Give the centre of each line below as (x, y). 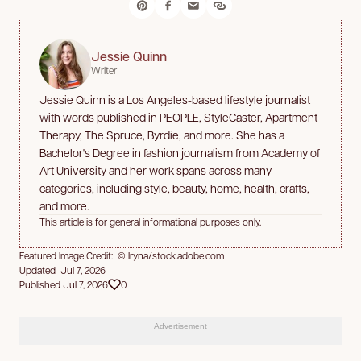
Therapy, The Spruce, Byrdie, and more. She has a (162, 134)
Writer (104, 71)
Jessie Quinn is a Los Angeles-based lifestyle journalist (175, 99)
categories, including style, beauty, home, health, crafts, (174, 187)
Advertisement (180, 326)
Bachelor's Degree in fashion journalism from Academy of (180, 152)
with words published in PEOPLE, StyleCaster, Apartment (178, 116)
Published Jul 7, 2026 (64, 284)
